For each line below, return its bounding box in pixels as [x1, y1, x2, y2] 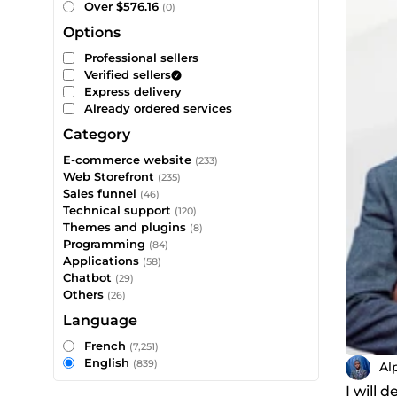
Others [63, 287, 104, 301]
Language [63, 312, 137, 329]
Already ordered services [84, 101, 232, 115]
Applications [63, 253, 139, 268]
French [84, 339, 129, 353]
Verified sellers [84, 67, 171, 82]
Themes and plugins [63, 220, 186, 234]
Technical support [63, 203, 171, 217]
